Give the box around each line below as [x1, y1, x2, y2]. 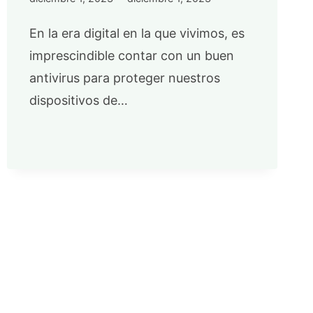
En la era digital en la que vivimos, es [29, 25, 245, 41]
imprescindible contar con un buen [29, 48, 234, 63]
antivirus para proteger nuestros [29, 70, 220, 85]
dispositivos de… [29, 92, 128, 108]
